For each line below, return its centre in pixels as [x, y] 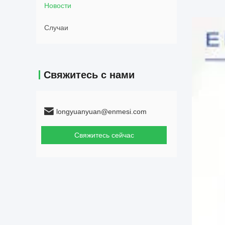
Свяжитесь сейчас [104, 135]
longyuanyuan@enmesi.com [101, 111]
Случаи [56, 28]
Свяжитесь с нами [89, 75]
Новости [58, 6]
